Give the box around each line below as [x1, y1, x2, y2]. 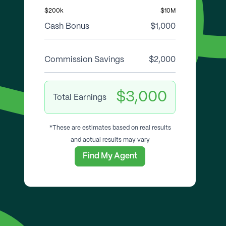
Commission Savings [44, 56, 124, 64]
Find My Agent [83, 152, 137, 160]
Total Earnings [53, 93, 106, 101]
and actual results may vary [70, 137, 150, 143]
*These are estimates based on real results [49, 125, 171, 131]
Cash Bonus [44, 23, 89, 30]
